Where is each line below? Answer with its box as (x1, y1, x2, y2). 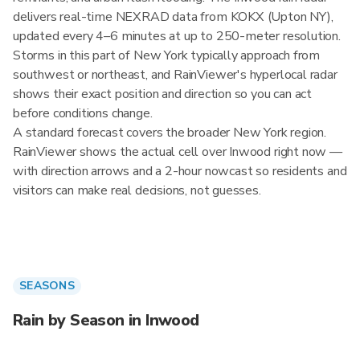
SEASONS (19, 278, 75, 293)
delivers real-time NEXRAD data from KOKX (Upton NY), (13, 8, 333, 26)
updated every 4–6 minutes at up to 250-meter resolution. (13, 27, 341, 45)
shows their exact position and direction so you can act (13, 85, 313, 103)
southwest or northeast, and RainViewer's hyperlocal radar (13, 66, 337, 84)
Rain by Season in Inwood (13, 309, 199, 331)
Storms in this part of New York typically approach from (13, 47, 321, 64)
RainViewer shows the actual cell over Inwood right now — (13, 143, 342, 161)
